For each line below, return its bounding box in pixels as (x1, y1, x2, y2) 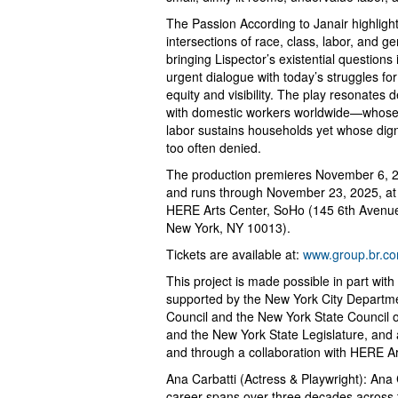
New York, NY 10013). (166, 218, 291, 236)
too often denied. (166, 138, 261, 156)
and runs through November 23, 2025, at (166, 182, 396, 201)
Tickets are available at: (166, 244, 303, 263)
